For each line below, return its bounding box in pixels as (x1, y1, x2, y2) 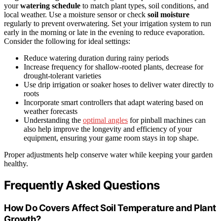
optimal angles (83, 116, 128, 125)
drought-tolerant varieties (24, 72, 101, 80)
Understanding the (24, 116, 83, 125)
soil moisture (147, 10, 189, 19)
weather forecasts (24, 107, 77, 116)
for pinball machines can (128, 116, 206, 125)
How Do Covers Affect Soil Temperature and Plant (4, 202, 217, 214)
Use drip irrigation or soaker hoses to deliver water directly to (24, 80, 214, 89)
